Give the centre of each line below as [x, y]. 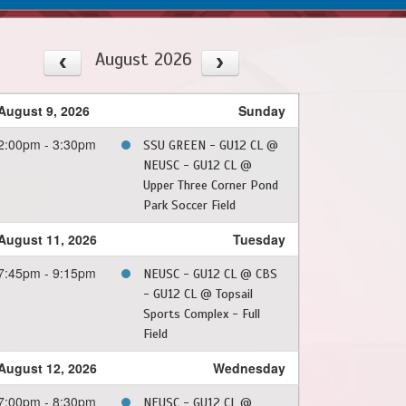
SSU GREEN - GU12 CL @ [211, 146]
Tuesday [259, 240]
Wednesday [249, 368]
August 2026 [143, 59]
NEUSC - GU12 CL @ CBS [210, 275]
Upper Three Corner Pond [211, 186]
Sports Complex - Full [202, 314]
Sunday [262, 111]
